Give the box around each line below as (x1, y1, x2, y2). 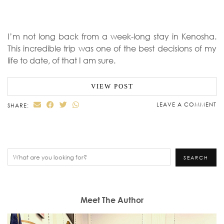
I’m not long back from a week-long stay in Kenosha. (7, 31, 216, 42)
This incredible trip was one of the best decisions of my (7, 43, 216, 54)
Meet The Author (80, 195, 143, 205)
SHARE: (7, 102, 31, 109)
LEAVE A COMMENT (156, 101, 216, 108)
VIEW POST (90, 82, 133, 90)
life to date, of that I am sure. (7, 55, 115, 66)
